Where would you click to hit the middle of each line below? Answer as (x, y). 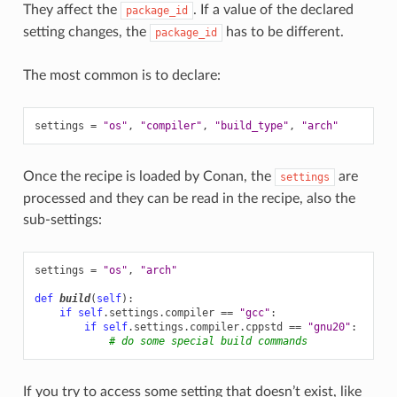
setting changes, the (86, 31)
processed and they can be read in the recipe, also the (189, 198)
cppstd (264, 327)
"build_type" (251, 125)
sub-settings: (62, 219)
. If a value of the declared (273, 9)
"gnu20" (329, 327)
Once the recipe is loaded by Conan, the (148, 176)
